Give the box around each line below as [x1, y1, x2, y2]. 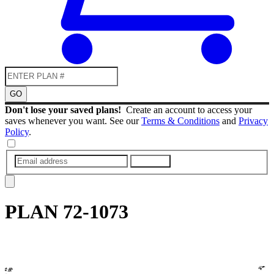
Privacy [239, 115, 268, 126]
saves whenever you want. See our [5, 115, 141, 126]
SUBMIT [135, 156, 166, 166]
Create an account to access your [126, 104, 252, 115]
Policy [5, 126, 29, 137]
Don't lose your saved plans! [5, 104, 126, 115]
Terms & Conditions [141, 115, 220, 126]
